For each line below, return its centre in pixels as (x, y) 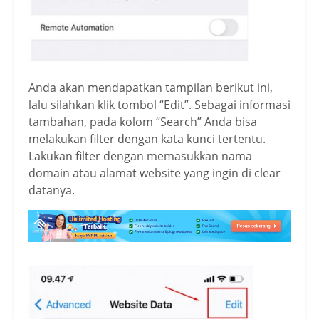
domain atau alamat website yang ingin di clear (155, 173)
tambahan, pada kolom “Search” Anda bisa (143, 121)
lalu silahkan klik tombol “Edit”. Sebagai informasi (159, 104)
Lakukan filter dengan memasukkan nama (140, 156)
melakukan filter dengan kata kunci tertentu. (147, 138)
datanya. (52, 190)
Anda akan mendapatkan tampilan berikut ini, (151, 87)
